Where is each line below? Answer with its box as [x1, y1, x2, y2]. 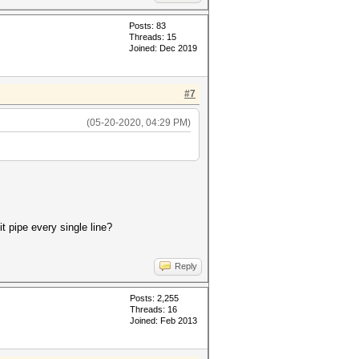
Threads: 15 [129, 32, 176, 42]
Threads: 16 [130, 305, 177, 314]
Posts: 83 [129, 21, 166, 30]
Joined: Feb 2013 [130, 316, 197, 325]
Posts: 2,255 [130, 293, 179, 303]
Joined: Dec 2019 [129, 43, 197, 53]
